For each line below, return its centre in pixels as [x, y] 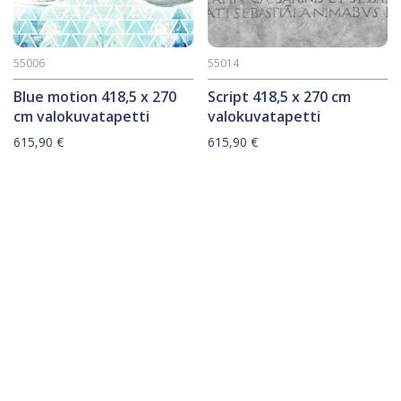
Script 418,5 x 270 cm [280, 96]
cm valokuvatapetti [81, 116]
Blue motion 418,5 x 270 [95, 96]
